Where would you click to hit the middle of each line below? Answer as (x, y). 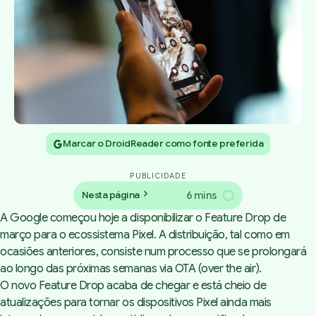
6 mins (201, 195)
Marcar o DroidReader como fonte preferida (163, 144)
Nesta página (111, 195)
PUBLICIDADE (158, 176)
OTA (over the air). (218, 269)
